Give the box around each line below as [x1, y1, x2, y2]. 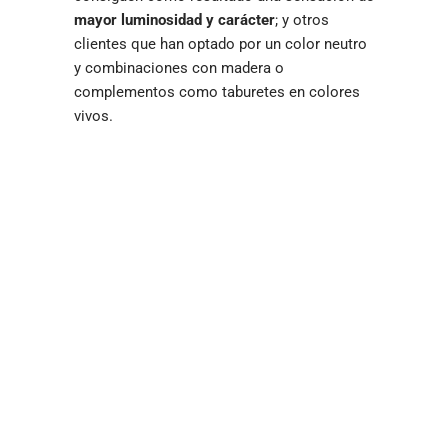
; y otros [275, 11, 329, 29]
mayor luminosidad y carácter [74, 11, 275, 29]
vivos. [74, 107, 113, 125]
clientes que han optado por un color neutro [74, 35, 367, 53]
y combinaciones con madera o [74, 59, 284, 77]
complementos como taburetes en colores [74, 83, 360, 101]
